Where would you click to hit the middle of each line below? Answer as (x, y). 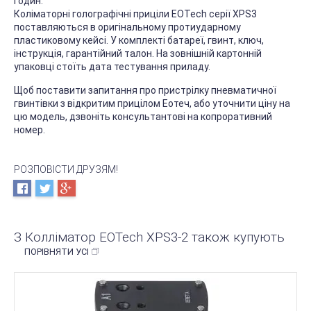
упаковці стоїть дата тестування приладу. (112, 67)
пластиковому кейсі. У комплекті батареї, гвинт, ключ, (139, 41)
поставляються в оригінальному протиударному (127, 27)
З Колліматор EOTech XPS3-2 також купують (149, 237)
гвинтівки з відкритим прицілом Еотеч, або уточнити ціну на (152, 104)
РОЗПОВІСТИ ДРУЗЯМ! (66, 170)
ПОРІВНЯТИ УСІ (57, 252)
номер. (30, 130)
